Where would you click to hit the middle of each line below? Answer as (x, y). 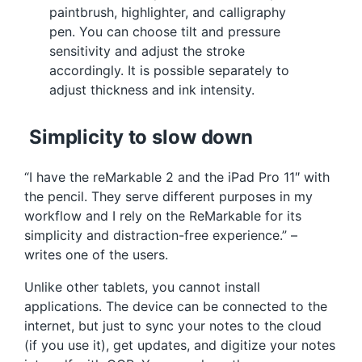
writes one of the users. (96, 254)
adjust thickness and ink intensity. (156, 89)
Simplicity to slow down (141, 137)
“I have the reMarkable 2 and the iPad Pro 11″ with (177, 177)
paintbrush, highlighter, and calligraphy (168, 12)
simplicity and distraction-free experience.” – (161, 235)
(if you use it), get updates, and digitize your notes (180, 345)
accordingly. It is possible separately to (170, 70)
